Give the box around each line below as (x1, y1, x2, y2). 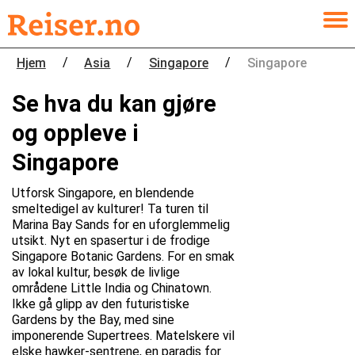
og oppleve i (12, 119, 139, 147)
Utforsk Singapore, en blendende (12, 185, 194, 200)
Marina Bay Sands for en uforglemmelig (12, 216, 230, 232)
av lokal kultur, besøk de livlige (12, 264, 180, 280)
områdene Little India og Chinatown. (12, 280, 212, 296)
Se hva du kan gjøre (12, 90, 216, 117)
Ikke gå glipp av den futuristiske (12, 296, 189, 311)
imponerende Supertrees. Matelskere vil (12, 327, 235, 343)
